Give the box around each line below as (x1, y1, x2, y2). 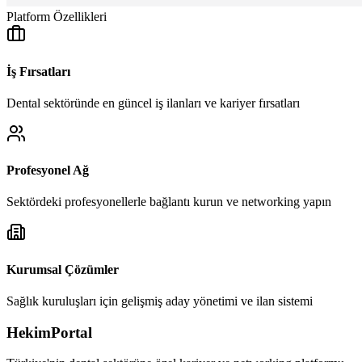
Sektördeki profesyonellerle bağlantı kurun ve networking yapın (6, 195, 331, 209)
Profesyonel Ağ (6, 163, 89, 178)
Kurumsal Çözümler (6, 262, 119, 276)
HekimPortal (6, 323, 92, 341)
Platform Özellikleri (6, 10, 107, 24)
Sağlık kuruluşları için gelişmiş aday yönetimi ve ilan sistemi (6, 293, 313, 308)
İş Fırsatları (6, 64, 70, 78)
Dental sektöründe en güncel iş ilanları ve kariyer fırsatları (6, 95, 300, 110)
